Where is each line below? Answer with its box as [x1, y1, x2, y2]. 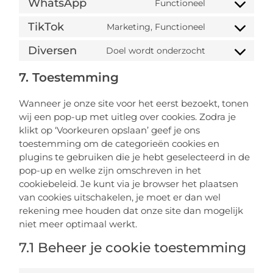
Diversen [28, 43, 77, 57]
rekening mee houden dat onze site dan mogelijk [19, 205, 244, 217]
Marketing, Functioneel [106, 21, 205, 32]
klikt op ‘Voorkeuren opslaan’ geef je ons [19, 124, 200, 136]
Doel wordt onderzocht [105, 44, 205, 56]
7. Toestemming [19, 70, 119, 85]
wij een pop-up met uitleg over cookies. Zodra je [19, 111, 236, 123]
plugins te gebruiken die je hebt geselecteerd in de [19, 151, 250, 163]
